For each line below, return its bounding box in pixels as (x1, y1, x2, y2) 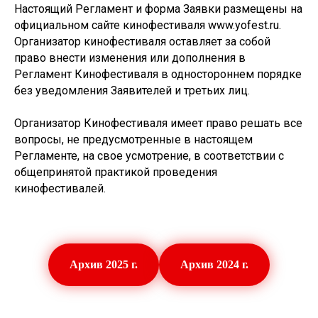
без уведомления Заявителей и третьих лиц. (14, 84, 250, 97)
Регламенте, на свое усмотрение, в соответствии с (14, 149, 284, 163)
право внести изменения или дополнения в (14, 51, 246, 65)
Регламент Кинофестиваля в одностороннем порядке (14, 67, 302, 81)
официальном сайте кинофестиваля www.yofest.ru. (14, 18, 281, 32)
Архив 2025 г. (70, 258, 138, 270)
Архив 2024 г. (180, 258, 248, 270)
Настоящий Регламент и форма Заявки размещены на (14, 2, 302, 16)
